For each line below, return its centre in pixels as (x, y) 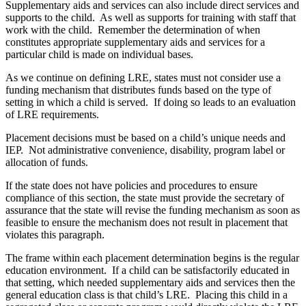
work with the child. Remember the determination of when (133, 29)
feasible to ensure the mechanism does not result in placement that (147, 222)
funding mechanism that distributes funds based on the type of (138, 89)
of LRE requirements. (52, 114)
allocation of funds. (47, 162)
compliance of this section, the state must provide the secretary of (145, 197)
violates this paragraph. (55, 234)
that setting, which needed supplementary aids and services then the (150, 282)
